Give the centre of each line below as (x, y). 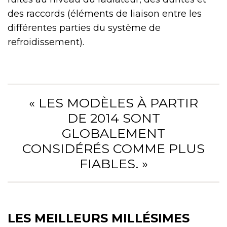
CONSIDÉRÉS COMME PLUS (113, 148)
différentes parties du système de (84, 28)
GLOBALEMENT (113, 133)
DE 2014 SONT (113, 118)
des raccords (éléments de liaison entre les (105, 13)
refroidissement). (46, 42)
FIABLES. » (113, 163)
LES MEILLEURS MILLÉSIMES (99, 218)
